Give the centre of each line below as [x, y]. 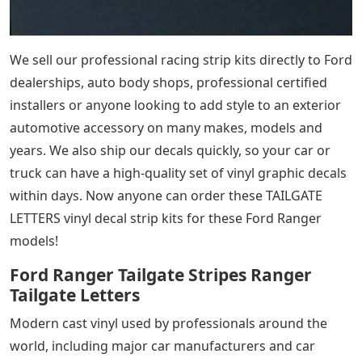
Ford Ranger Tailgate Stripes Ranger [161, 275]
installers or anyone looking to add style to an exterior [175, 105]
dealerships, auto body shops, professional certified [168, 83]
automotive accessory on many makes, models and [166, 128]
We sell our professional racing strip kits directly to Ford [181, 60]
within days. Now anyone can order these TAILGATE [166, 196]
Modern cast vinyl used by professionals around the [168, 324]
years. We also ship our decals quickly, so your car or [170, 151]
